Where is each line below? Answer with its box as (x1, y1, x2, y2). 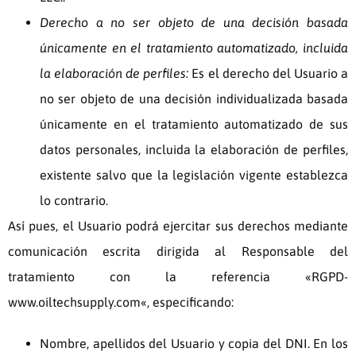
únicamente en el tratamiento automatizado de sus (40, 117, 348, 132)
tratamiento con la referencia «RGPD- (8, 269, 348, 284)
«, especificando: (141, 295, 234, 310)
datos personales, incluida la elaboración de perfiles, (40, 142, 348, 157)
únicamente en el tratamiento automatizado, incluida (40, 41, 348, 56)
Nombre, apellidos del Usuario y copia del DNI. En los (40, 336, 348, 351)
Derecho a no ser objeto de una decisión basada (40, 15, 348, 30)
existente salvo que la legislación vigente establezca (40, 168, 348, 183)
